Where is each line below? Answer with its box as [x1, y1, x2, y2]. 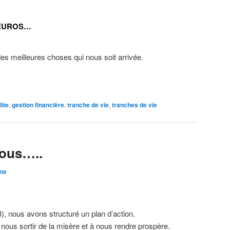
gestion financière [12, 100, 64, 110]
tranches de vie [112, 100, 157, 110]
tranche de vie [67, 100, 109, 110]
